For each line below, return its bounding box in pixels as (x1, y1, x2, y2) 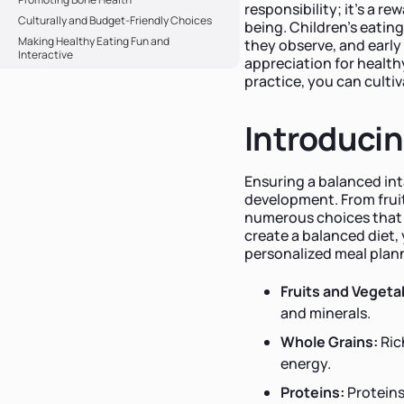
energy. (280, 353, 331, 373)
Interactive (18, 46, 73, 62)
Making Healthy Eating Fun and (18, 32, 170, 49)
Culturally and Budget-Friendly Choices (18, 12, 212, 28)
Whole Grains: (280, 331, 378, 352)
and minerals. (280, 302, 371, 323)
